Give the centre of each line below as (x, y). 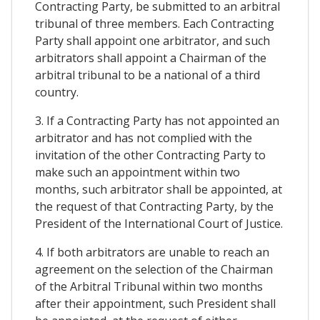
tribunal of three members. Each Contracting (155, 24)
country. (57, 92)
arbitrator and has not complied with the (144, 138)
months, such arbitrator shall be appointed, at (159, 190)
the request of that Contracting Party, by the (154, 207)
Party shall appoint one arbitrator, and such (152, 41)
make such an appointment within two (137, 172)
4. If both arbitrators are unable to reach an (152, 252)
